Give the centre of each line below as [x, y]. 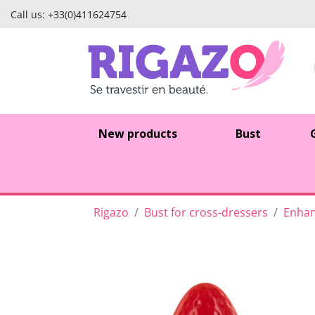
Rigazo [111, 212]
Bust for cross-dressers [206, 212]
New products [137, 133]
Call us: [29, 14]
